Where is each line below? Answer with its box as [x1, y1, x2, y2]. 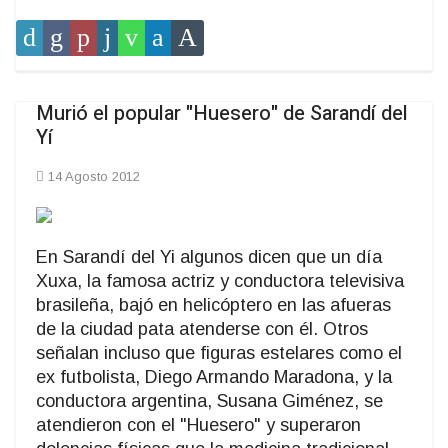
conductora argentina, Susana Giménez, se [36, 391, 383, 412]
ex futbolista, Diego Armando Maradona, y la [36, 367, 392, 388]
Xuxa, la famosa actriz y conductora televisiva [36, 271, 404, 292]
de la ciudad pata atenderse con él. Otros [36, 319, 368, 340]
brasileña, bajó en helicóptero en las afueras [36, 295, 391, 316]
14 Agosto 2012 [48, 169, 140, 185]
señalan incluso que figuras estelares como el [36, 343, 402, 364]
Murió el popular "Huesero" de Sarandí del [36, 99, 408, 129]
